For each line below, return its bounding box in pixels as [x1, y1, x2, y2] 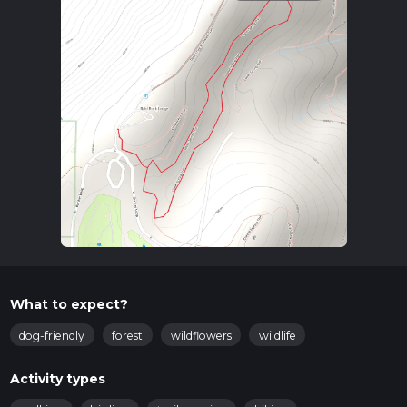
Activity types [9, 371, 105, 388]
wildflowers [170, 328, 232, 342]
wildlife [258, 328, 296, 342]
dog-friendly [19, 328, 84, 342]
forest [112, 328, 144, 342]
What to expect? [9, 295, 128, 313]
